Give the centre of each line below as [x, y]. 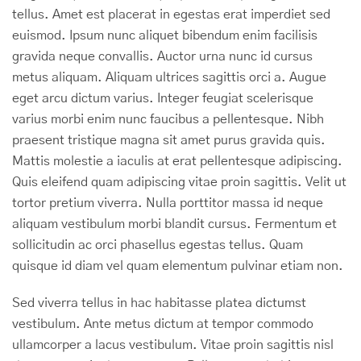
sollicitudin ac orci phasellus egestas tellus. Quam [158, 245]
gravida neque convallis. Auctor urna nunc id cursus [162, 56]
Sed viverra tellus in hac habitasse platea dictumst [159, 303]
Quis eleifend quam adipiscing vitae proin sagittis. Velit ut [179, 182]
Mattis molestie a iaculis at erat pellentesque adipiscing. [177, 161]
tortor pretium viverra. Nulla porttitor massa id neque [168, 203]
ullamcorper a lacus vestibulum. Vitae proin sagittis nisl [173, 345]
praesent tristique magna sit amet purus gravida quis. [169, 140]
